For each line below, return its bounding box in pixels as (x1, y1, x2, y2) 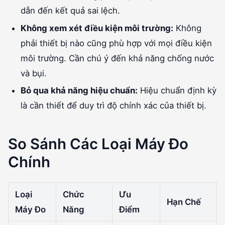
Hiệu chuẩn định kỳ (138, 85, 217, 95)
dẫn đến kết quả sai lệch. (21, 6, 121, 16)
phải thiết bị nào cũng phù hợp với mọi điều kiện (21, 38, 212, 48)
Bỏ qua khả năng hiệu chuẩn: (21, 85, 138, 95)
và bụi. (21, 68, 47, 78)
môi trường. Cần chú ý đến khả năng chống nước (21, 53, 214, 63)
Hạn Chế (166, 196, 201, 207)
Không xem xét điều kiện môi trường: (21, 23, 174, 33)
